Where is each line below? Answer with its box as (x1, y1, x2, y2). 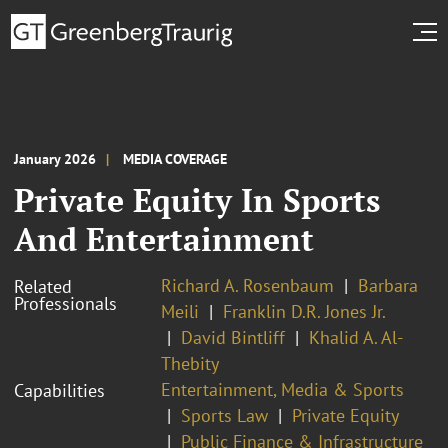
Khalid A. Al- (309, 325, 403, 349)
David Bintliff (181, 325, 285, 349)
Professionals (14, 291, 117, 315)
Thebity (161, 351, 219, 375)
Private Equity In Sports (14, 178, 380, 221)
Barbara (358, 273, 418, 297)
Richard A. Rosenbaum (161, 273, 334, 297)
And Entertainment (14, 217, 314, 260)
